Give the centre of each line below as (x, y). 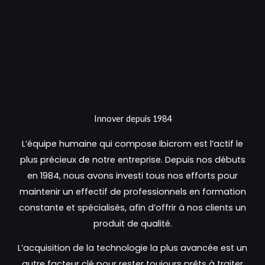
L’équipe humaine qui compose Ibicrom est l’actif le (132, 143)
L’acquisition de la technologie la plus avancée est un (132, 248)
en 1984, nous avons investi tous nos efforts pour (132, 175)
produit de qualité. (132, 223)
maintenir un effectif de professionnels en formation (132, 191)
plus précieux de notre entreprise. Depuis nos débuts (132, 159)
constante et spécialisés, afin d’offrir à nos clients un (132, 207)
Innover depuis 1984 (132, 118)
